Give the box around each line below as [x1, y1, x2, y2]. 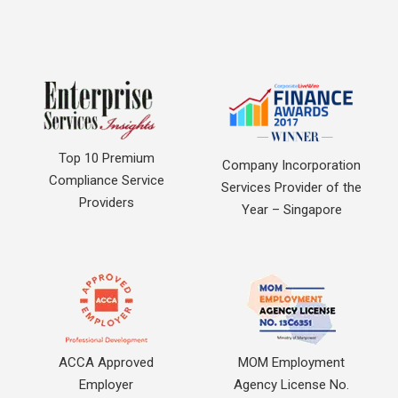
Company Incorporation [222, 156, 362, 173]
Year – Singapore [241, 201, 342, 218]
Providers [78, 195, 134, 211]
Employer [79, 376, 134, 393]
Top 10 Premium [58, 150, 155, 167]
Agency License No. [234, 376, 350, 393]
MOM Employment [238, 354, 346, 370]
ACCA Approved [59, 354, 155, 370]
